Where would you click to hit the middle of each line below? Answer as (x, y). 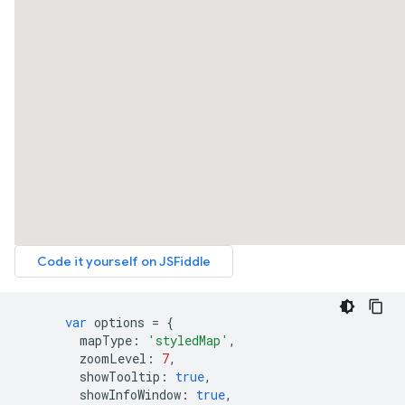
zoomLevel (84, 358)
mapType (77, 340)
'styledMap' (188, 340)
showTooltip (91, 377)
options (119, 322)
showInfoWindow (101, 395)
